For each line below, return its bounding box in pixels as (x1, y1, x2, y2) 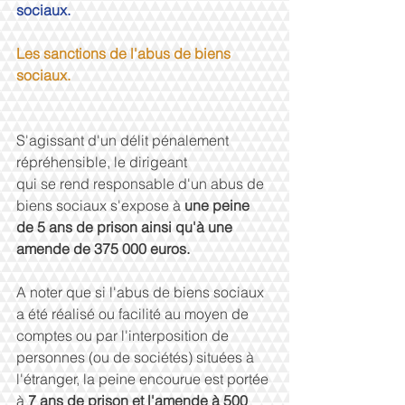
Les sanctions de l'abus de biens (16, 44, 234, 62)
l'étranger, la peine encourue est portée (16, 370, 272, 388)
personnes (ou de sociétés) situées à (16, 348, 258, 366)
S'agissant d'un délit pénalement (16, 131, 232, 149)
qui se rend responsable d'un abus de (16, 174, 268, 193)
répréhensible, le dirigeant (16, 153, 191, 171)
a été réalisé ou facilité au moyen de (16, 305, 252, 323)
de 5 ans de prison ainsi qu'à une (16, 218, 236, 236)
